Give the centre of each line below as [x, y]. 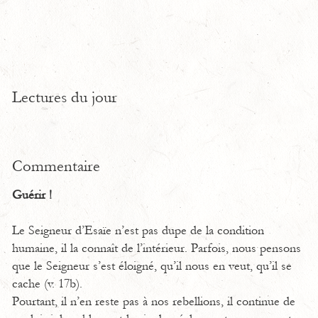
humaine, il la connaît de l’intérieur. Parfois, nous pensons [157, 248]
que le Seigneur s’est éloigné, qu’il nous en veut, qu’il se [152, 266]
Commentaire [56, 166]
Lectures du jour [65, 97]
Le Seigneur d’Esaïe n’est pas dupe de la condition [138, 231]
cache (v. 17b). [47, 284]
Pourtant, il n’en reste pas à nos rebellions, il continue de [154, 302]
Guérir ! [32, 195]
